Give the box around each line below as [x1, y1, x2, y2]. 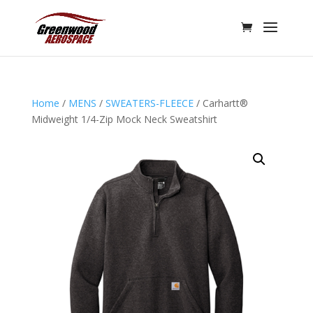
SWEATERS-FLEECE [105, 96, 194, 110]
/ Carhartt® [193, 96, 248, 110]
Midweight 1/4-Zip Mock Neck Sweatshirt [31, 112, 217, 126]
